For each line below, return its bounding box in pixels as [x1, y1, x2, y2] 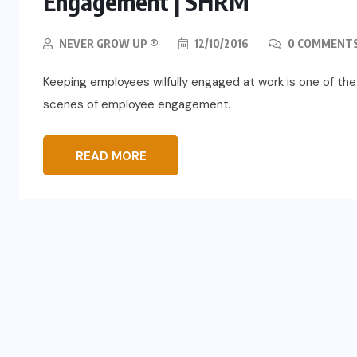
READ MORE [75, 148, 147, 164]
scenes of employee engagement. [43, 96, 231, 112]
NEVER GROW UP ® [59, 37, 159, 50]
